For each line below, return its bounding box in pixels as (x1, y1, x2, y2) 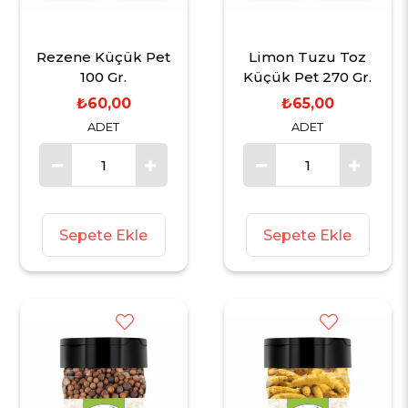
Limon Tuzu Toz (249, 48, 367, 66)
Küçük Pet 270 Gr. (243, 68, 372, 87)
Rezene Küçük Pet (36, 48, 171, 66)
